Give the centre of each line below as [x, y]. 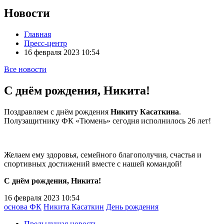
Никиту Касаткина [145, 111]
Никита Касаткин [74, 206]
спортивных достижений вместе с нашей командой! [93, 163]
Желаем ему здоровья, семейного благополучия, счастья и [103, 154]
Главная [37, 34]
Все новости [25, 69]
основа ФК [23, 206]
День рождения [132, 206]
